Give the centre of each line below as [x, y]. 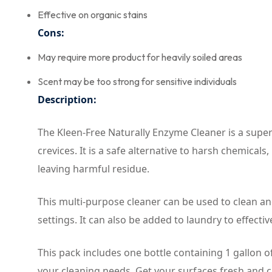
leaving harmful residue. [93, 168]
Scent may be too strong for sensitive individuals [137, 81]
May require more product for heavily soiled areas [140, 57]
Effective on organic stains [93, 14]
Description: [67, 99]
